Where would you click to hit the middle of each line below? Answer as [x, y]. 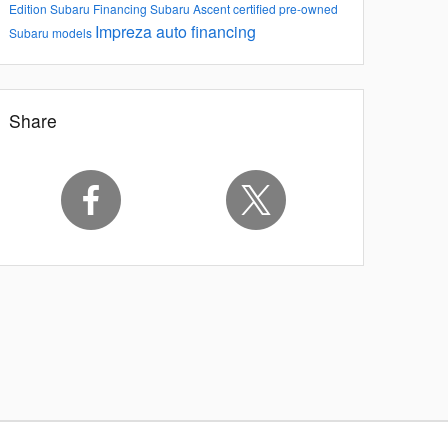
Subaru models [52, 32]
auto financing [206, 31]
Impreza [125, 31]
